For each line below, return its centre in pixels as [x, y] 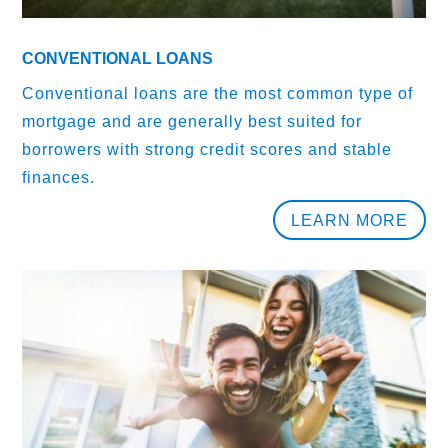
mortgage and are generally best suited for [192, 121]
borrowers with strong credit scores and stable [207, 149]
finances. [59, 177]
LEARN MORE [349, 220]
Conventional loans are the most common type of [218, 93]
